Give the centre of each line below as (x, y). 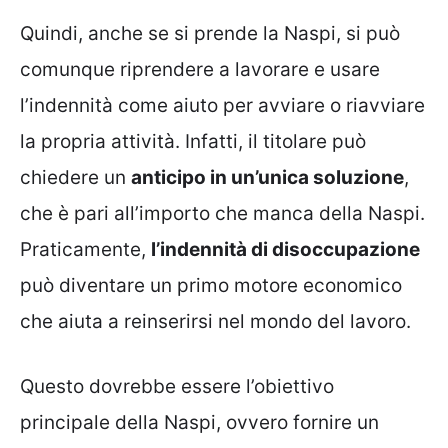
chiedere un (75, 178)
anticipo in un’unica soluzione (267, 178)
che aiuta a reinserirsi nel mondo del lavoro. (215, 322)
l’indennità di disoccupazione (285, 250)
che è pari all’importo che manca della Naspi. (222, 214)
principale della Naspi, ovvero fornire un (199, 422)
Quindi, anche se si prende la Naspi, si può (210, 34)
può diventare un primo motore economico (211, 286)
